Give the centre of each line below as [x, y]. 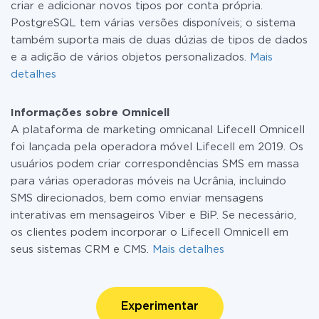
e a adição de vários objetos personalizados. [130, 57]
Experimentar [159, 307]
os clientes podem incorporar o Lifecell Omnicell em [150, 232]
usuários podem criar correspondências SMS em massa [155, 164]
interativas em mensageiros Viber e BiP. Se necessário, [153, 215]
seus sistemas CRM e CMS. [82, 250]
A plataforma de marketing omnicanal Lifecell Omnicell [158, 130]
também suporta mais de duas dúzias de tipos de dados [159, 40]
